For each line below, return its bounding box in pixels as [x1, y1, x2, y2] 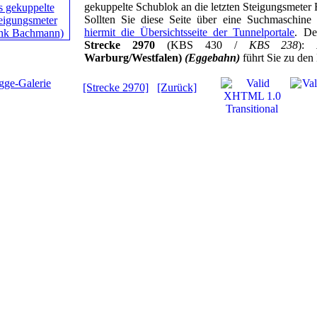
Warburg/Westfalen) [84, 51, 185, 64]
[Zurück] [157, 81, 197, 93]
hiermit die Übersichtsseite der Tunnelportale [84, 25, 295, 38]
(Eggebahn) [185, 51, 240, 64]
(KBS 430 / [154, 38, 249, 51]
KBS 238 [248, 38, 299, 51]
